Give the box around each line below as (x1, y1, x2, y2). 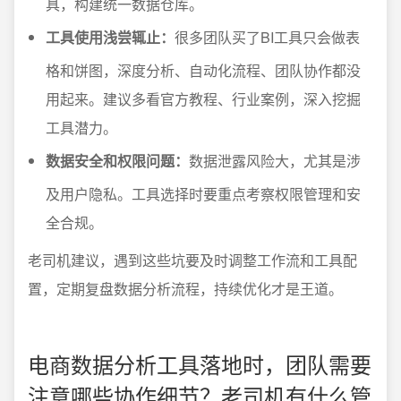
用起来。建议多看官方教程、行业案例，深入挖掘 (46, 89, 361, 109)
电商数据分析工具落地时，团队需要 (28, 348, 371, 380)
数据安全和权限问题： (46, 150, 189, 171)
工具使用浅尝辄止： (46, 27, 175, 47)
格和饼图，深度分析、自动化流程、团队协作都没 (46, 60, 361, 81)
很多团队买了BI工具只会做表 (175, 27, 360, 47)
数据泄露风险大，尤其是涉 (189, 150, 361, 171)
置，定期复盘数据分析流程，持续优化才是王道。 (28, 278, 343, 299)
